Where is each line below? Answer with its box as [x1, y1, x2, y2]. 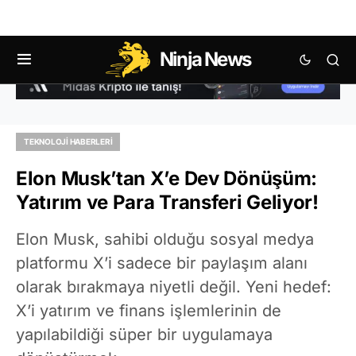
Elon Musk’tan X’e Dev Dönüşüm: [16, 166, 318, 190]
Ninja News [160, 48, 250, 71]
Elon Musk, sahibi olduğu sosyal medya [16, 229, 314, 249]
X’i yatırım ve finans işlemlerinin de [16, 300, 281, 320]
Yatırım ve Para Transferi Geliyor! [16, 190, 319, 214]
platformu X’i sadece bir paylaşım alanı [16, 253, 308, 273]
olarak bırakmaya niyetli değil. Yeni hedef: [16, 277, 331, 296]
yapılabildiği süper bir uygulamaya [16, 324, 273, 344]
